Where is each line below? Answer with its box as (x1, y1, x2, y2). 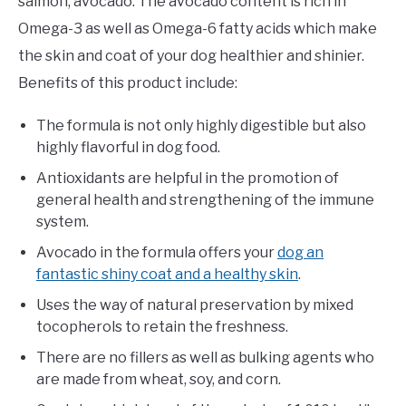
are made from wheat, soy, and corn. (36, 371, 281, 389)
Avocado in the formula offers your (36, 244, 277, 262)
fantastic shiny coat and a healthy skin (36, 266, 298, 284)
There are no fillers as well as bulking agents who (36, 349, 374, 367)
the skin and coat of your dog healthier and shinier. (18, 47, 364, 65)
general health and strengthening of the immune (36, 191, 374, 209)
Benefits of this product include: (18, 74, 237, 92)
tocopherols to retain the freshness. (36, 318, 288, 336)
